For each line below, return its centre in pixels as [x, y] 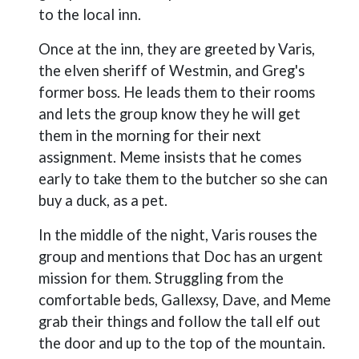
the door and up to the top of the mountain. [182, 343]
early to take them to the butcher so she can [183, 179]
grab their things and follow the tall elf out [179, 321]
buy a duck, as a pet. [103, 200]
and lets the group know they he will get [169, 114]
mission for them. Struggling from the [161, 278]
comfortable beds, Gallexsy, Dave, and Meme [185, 300]
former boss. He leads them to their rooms [177, 92]
